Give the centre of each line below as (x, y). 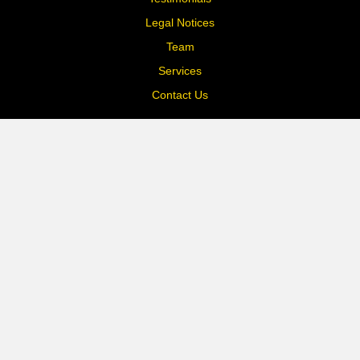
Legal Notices (180, 22)
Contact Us (180, 94)
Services (180, 70)
